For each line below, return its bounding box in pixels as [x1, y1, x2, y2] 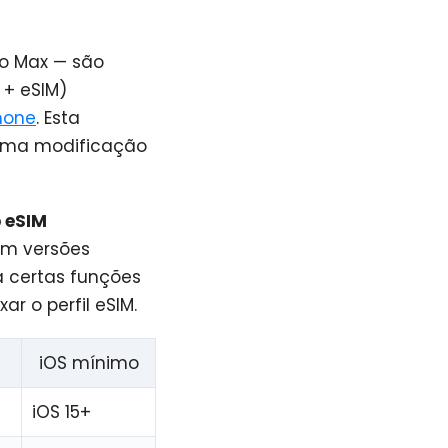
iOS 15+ [32, 399, 92, 424]
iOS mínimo [38, 350, 139, 375]
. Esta [36, 106, 80, 131]
